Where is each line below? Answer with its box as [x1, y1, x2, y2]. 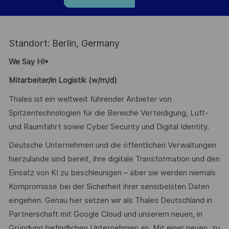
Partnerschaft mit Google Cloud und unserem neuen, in [8, 210, 202, 219]
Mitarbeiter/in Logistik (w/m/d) [8, 76, 117, 85]
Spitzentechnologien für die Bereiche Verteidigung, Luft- [8, 108, 209, 118]
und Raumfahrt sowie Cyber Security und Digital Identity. [8, 122, 209, 131]
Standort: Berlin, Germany [8, 38, 120, 49]
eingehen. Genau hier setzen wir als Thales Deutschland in [8, 196, 212, 205]
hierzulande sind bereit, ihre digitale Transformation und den [8, 154, 220, 164]
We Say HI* [8, 57, 49, 66]
